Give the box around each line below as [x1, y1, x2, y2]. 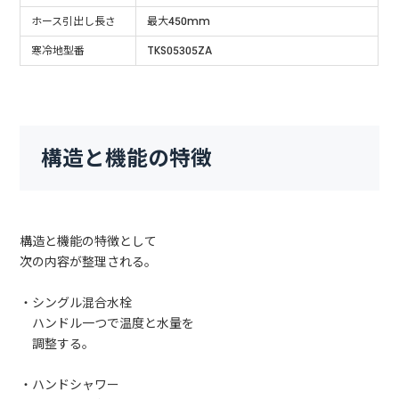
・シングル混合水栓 [20, 294, 133, 313]
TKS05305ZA [147, 43, 213, 59]
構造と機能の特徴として [20, 232, 158, 251]
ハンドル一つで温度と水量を [20, 314, 195, 333]
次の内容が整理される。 [20, 253, 158, 272]
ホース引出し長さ [31, 13, 117, 29]
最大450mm [147, 13, 211, 29]
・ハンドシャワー [20, 376, 120, 395]
